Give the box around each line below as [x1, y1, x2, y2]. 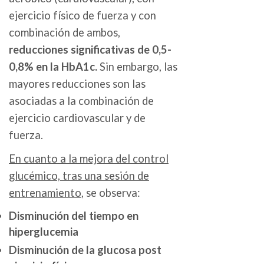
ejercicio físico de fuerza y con [9, 9, 156, 22]
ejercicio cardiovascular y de [9, 111, 146, 125]
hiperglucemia [9, 225, 78, 239]
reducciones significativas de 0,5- [9, 43, 171, 57]
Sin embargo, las [97, 60, 177, 74]
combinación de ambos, [9, 26, 120, 39]
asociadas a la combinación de [9, 94, 154, 108]
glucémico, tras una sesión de [9, 169, 149, 183]
